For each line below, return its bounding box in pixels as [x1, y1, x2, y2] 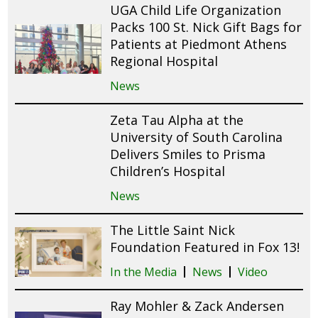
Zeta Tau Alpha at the [110, 111, 244, 129]
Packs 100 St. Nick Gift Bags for [110, 18, 302, 36]
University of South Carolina [110, 128, 283, 146]
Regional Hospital [110, 53, 219, 70]
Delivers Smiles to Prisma [110, 146, 266, 163]
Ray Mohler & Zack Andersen [110, 297, 285, 315]
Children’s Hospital [110, 163, 226, 180]
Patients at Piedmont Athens [110, 35, 287, 53]
